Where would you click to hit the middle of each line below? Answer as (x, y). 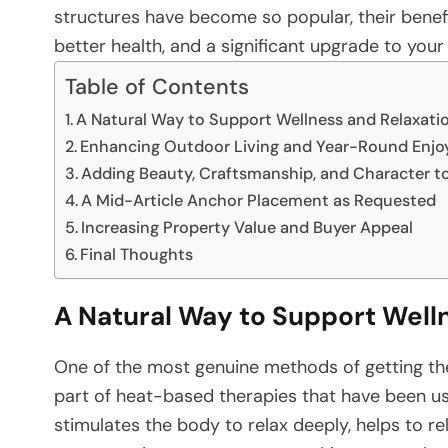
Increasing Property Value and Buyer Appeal (247, 227)
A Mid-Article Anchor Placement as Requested (259, 200)
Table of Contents (157, 86)
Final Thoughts (137, 254)
